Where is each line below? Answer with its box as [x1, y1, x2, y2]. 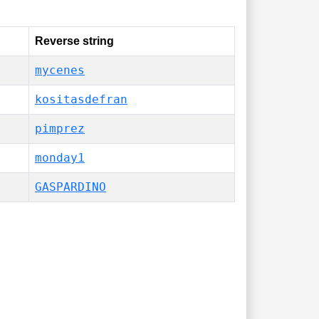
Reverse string [35, 35, 114, 47]
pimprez [35, 122, 85, 135]
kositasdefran [35, 93, 127, 106]
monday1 [35, 151, 85, 164]
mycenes [35, 63, 85, 77]
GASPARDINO [35, 180, 106, 194]
